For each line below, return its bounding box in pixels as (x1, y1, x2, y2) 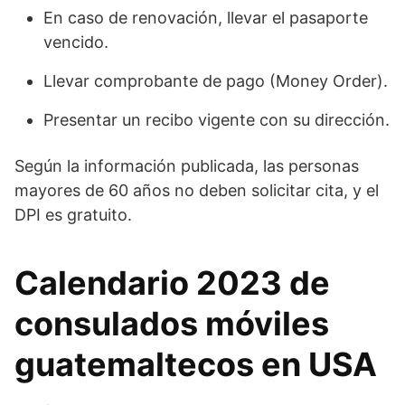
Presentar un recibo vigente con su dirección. (43, 109, 390, 129)
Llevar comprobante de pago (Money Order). (43, 71, 388, 90)
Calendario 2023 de (14, 262, 330, 303)
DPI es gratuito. (14, 204, 132, 224)
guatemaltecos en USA (14, 344, 377, 384)
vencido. (43, 32, 108, 52)
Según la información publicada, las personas (14, 155, 359, 175)
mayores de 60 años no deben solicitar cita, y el (14, 180, 379, 200)
